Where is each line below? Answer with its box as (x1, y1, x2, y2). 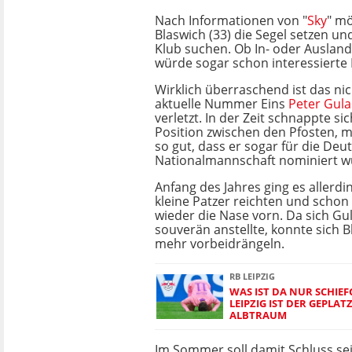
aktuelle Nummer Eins (155, 95, 288, 112)
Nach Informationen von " (155, 12, 307, 29)
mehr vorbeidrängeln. (155, 235, 284, 252)
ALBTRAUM (229, 308, 287, 322)
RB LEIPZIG (229, 270, 275, 282)
